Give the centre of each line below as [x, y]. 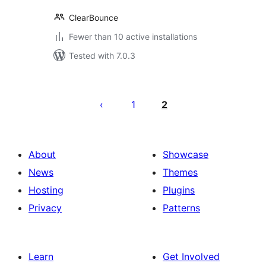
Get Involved [191, 256]
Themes [180, 172]
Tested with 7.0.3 [102, 56]
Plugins [179, 190]
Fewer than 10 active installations [133, 37]
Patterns [181, 208]
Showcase [186, 154]
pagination [88, 103]
